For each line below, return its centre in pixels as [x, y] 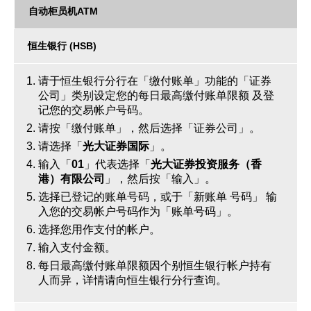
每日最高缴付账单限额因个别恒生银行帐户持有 [155, 266]
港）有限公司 [72, 179]
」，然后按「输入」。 [160, 179]
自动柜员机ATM [63, 11]
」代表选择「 [117, 164]
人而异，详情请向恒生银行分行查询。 [133, 280]
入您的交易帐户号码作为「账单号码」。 [138, 211]
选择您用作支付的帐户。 [99, 229]
